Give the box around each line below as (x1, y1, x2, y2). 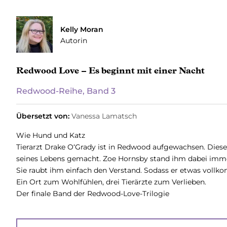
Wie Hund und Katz (16, 131, 85, 140)
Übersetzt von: (16, 111, 69, 121)
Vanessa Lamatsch (71, 111, 137, 121)
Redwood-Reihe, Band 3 (16, 86, 116, 96)
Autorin (60, 36, 87, 45)
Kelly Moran (60, 25, 103, 34)
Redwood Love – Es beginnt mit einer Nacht (16, 65, 205, 76)
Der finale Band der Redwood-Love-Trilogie (16, 189, 169, 198)
